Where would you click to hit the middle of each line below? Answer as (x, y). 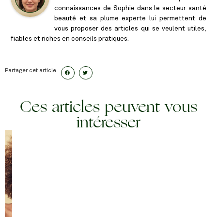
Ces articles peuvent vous (108, 106)
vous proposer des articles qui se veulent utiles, (130, 28)
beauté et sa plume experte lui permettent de (130, 18)
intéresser (108, 122)
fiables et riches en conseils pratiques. (70, 39)
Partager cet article (31, 70)
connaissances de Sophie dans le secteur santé (130, 8)
